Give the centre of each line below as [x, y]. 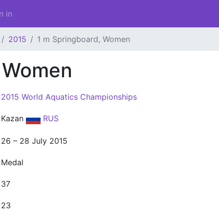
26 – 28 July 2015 [34, 141]
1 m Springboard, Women [84, 39]
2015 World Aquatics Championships [69, 97]
